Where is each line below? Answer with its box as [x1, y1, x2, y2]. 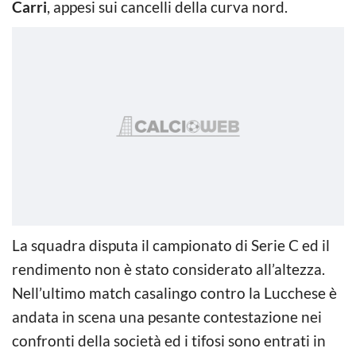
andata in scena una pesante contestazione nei [12, 307, 322, 326]
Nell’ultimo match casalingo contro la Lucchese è [12, 283, 337, 302]
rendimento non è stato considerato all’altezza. [12, 259, 325, 278]
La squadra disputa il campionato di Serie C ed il [12, 235, 330, 254]
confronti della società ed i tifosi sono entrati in [12, 331, 326, 350]
